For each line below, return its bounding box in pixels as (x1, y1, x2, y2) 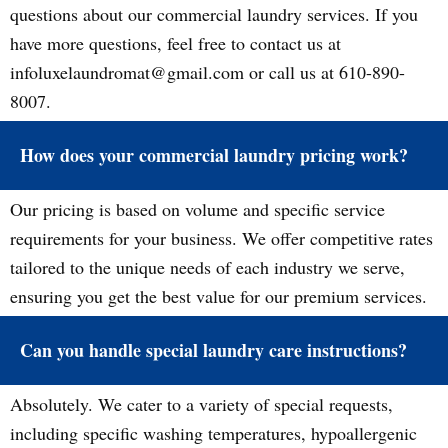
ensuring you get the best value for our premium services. (10, 284, 427, 308)
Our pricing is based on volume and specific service (10, 197, 385, 221)
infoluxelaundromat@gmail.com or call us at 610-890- (10, 60, 405, 84)
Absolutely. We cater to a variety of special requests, (10, 392, 393, 416)
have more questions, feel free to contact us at (10, 31, 341, 55)
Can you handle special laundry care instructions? (20, 337, 407, 363)
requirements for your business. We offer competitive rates (10, 226, 433, 250)
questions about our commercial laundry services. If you (10, 2, 418, 26)
